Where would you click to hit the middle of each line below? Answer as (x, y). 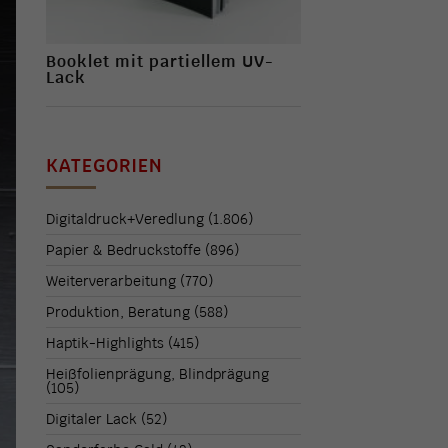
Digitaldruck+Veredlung (125, 219)
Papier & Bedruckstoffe (124, 250)
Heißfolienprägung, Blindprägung (158, 374)
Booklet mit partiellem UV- (160, 62)
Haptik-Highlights (105, 343)
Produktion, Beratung (118, 312)
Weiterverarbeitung (111, 281)
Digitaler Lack (92, 419)
